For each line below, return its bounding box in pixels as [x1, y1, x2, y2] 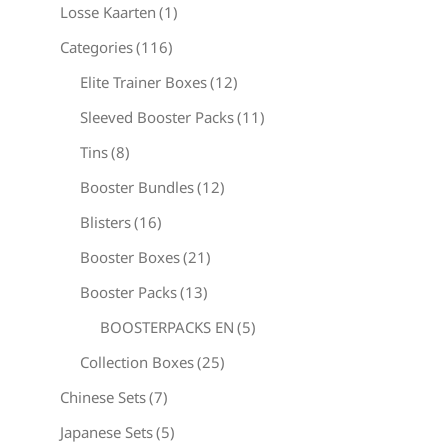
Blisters [80, 212, 131, 232]
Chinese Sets [60, 387, 146, 407]
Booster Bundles [80, 177, 194, 197]
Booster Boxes [80, 247, 180, 267]
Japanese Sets [60, 422, 153, 442]
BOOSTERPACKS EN [100, 317, 234, 337]
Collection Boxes [80, 352, 194, 372]
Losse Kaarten [60, 2, 156, 22]
